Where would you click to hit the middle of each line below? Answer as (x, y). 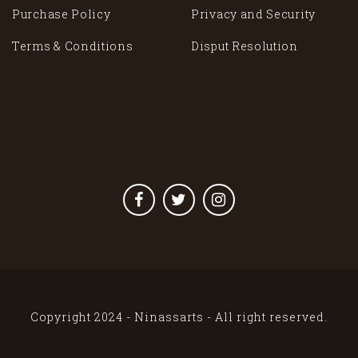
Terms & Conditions (73, 46)
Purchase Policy (62, 14)
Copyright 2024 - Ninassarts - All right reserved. (179, 317)
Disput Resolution (245, 46)
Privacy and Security (253, 14)
